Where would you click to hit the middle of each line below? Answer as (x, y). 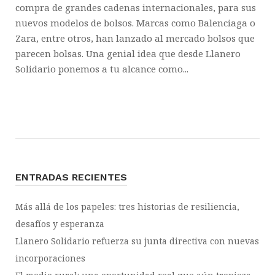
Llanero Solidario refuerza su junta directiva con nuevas (137, 241)
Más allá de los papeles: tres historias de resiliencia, (127, 207)
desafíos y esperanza (60, 224)
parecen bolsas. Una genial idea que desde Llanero (128, 53)
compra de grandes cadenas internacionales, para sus (136, 7)
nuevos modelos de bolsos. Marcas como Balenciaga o (135, 23)
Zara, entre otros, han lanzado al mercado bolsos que (135, 38)
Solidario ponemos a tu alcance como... (102, 69)
